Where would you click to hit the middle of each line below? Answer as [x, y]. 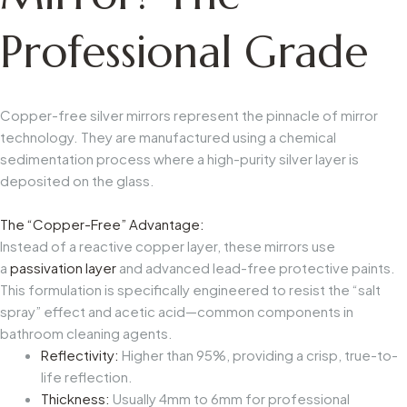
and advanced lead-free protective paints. [256, 267]
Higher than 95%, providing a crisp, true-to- [258, 354]
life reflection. [87, 376]
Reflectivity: [80, 354]
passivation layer [63, 267]
